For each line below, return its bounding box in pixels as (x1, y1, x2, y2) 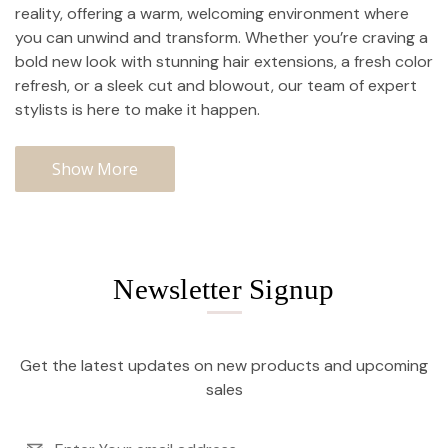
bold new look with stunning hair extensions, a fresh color (15, 51, 433, 73)
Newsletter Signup (113, 273, 335, 306)
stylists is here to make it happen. (15, 99, 260, 121)
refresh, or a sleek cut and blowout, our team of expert (15, 75, 417, 97)
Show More (52, 158, 138, 181)
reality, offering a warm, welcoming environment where (15, 3, 409, 25)
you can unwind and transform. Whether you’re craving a (15, 27, 428, 49)
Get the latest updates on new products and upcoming (20, 355, 428, 377)
